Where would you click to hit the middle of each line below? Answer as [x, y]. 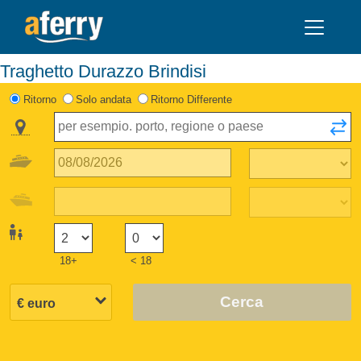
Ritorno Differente [192, 99]
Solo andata [103, 99]
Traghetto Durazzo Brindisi [108, 71]
